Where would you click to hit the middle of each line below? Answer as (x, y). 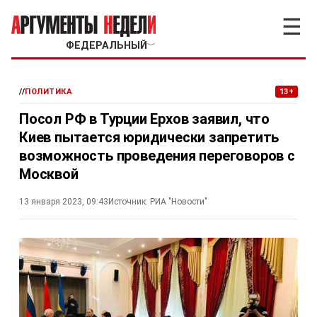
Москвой (49, 174)
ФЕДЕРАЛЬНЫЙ (106, 46)
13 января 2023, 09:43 (64, 202)
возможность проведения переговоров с (157, 156)
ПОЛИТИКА (49, 92)
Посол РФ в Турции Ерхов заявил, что (144, 119)
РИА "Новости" (179, 202)
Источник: (128, 202)
